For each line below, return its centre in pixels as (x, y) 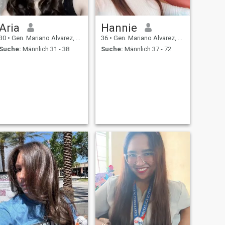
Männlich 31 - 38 (45, 49)
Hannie (119, 27)
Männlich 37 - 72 (147, 49)
